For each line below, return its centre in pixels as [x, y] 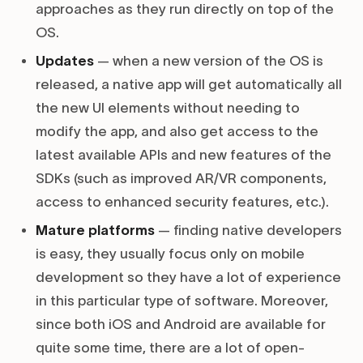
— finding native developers [248, 231]
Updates [65, 61]
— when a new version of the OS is [209, 61]
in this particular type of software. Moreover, [182, 301]
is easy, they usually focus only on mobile [170, 254]
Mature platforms [95, 231]
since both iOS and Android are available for [181, 325]
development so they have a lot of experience [188, 278]
